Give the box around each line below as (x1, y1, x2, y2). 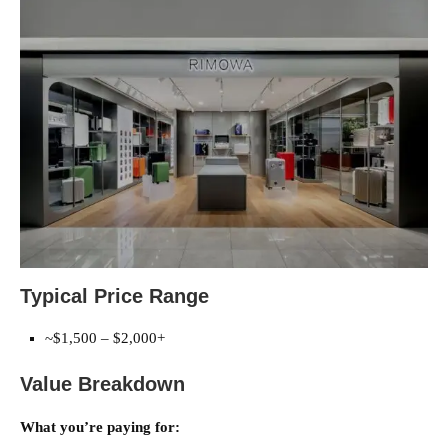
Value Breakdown (20, 373, 185, 396)
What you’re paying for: (20, 419, 180, 436)
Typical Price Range (20, 285, 209, 308)
